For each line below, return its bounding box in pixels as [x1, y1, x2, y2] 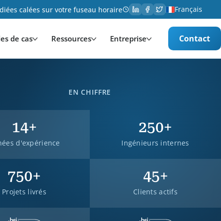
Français [175, 4, 202, 14]
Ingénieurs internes [121, 138, 189, 147]
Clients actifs [133, 187, 178, 196]
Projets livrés [2, 187, 46, 196]
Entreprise [110, 34, 147, 43]
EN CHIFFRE [68, 87, 111, 97]
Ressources [51, 34, 91, 43]
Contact [179, 33, 210, 44]
